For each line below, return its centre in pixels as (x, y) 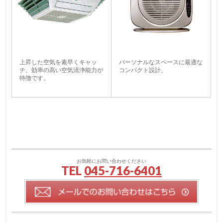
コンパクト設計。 (143, 70)
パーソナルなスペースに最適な (161, 62)
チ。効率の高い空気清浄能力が (61, 70)
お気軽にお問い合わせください (111, 161)
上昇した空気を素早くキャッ (58, 62)
